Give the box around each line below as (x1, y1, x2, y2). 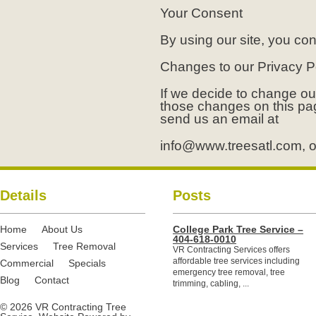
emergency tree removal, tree (172, 267, 285, 277)
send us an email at (159, 111, 279, 126)
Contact (35, 274, 70, 286)
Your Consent (159, 6, 243, 20)
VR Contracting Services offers (172, 245, 290, 255)
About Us (42, 224, 83, 235)
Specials (68, 257, 107, 269)
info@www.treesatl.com (159, 138, 302, 153)
